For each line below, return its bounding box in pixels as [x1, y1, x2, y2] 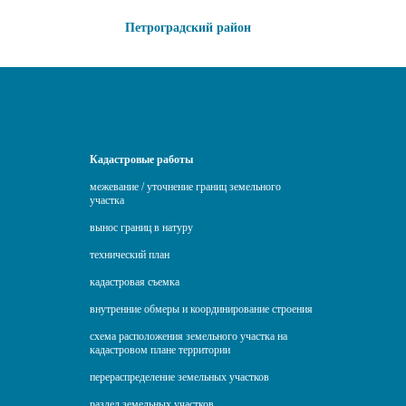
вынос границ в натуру [90, 221, 193, 235]
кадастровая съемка [90, 275, 179, 289]
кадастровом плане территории [90, 343, 230, 357]
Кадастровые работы [90, 153, 193, 167]
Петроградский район [125, 21, 251, 35]
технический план [90, 248, 169, 262]
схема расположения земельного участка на [90, 330, 287, 343]
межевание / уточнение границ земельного [90, 180, 281, 194]
